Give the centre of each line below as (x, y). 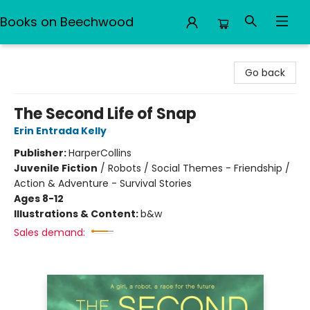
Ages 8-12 (39, 199)
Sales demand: (49, 232)
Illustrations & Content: (77, 214)
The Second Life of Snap (105, 114)
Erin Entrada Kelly (60, 131)
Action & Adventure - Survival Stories (103, 183)
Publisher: (41, 153)
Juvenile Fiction (56, 168)
